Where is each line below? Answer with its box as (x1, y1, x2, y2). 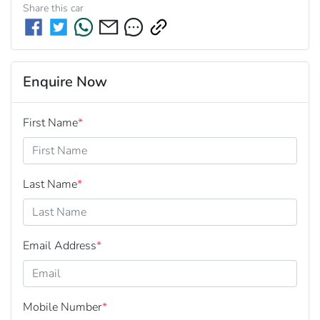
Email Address (23, 237, 96, 254)
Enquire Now (23, 71, 107, 91)
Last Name (23, 176, 77, 192)
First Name (23, 114, 78, 131)
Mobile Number (23, 299, 102, 315)
